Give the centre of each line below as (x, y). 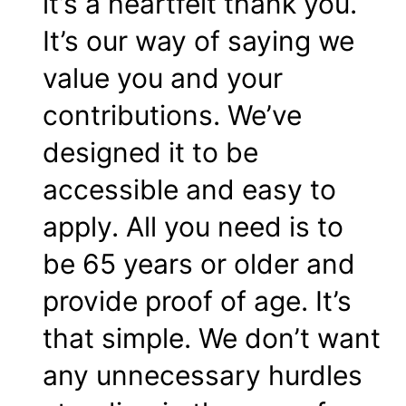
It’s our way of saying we (198, 41)
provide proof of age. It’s (197, 301)
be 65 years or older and (199, 264)
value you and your (163, 78)
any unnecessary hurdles (203, 376)
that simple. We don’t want (212, 338)
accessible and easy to (189, 190)
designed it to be (150, 153)
